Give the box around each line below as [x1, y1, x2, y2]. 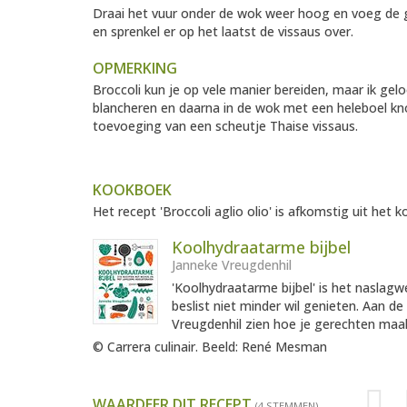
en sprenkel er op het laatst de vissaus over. [93, 23, 353, 41]
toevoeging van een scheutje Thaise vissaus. [93, 117, 358, 135]
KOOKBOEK [93, 180, 172, 201]
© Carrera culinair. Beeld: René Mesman [93, 338, 327, 356]
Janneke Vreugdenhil [172, 256, 292, 274]
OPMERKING [93, 58, 177, 79]
